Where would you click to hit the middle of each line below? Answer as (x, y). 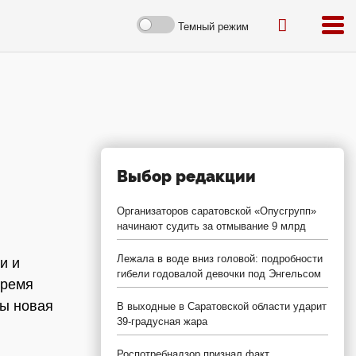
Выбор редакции (186, 176)
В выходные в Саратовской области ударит (222, 306)
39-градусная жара (162, 321)
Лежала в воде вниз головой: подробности (220, 259)
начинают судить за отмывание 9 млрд (211, 226)
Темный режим (213, 26)
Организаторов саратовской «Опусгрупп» (217, 211)
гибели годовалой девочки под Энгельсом (219, 274)
